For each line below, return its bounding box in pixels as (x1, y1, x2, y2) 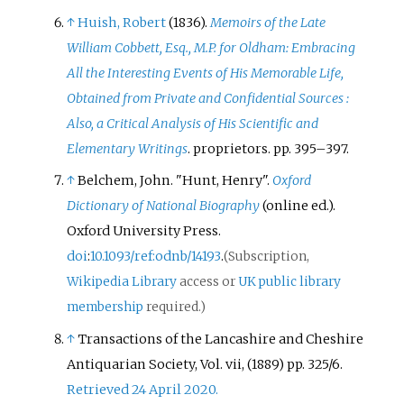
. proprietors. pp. (188, 141, 292, 158)
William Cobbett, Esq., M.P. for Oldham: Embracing (67, 40, 356, 57)
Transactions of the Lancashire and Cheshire (78, 330, 364, 347)
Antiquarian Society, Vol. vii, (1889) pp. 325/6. (67, 355, 344, 372)
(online (262, 197, 309, 215)
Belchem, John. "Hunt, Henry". (78, 172, 273, 189)
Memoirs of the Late (210, 14, 326, 32)
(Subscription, (224, 249, 310, 265)
